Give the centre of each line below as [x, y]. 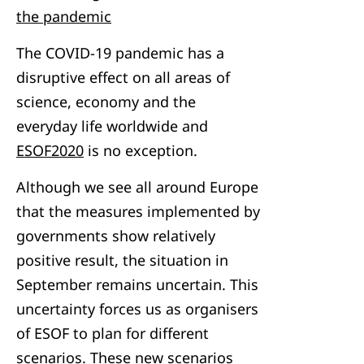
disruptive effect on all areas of [123, 77]
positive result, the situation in [122, 260]
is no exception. [141, 150]
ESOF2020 [50, 150]
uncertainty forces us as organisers [137, 309]
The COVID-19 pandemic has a [120, 53]
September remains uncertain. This [137, 284]
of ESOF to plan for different [113, 333]
